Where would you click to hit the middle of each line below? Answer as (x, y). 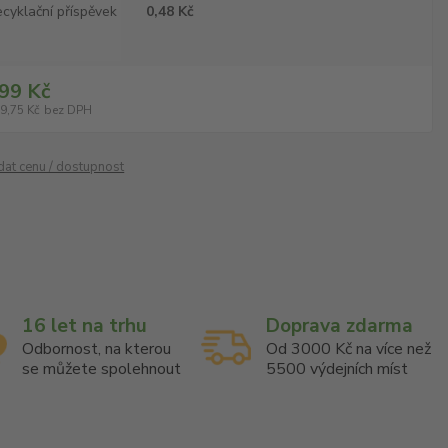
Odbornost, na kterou (96, 349)
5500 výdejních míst (337, 369)
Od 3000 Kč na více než (349, 349)
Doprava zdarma (340, 326)
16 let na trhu (84, 326)
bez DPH (68, 110)
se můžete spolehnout (101, 369)
